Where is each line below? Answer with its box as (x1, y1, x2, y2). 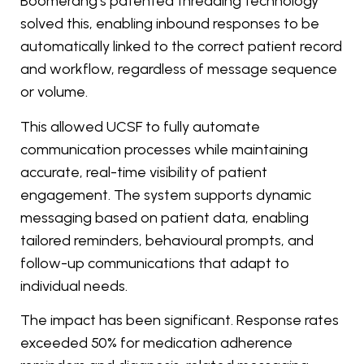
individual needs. (20, 276, 128, 295)
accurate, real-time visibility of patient (20, 162, 267, 181)
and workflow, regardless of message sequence (20, 60, 337, 79)
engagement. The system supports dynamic (20, 185, 311, 204)
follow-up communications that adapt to (20, 253, 289, 272)
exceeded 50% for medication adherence (20, 333, 292, 352)
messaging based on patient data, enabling (20, 208, 309, 227)
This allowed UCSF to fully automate (20, 117, 260, 136)
